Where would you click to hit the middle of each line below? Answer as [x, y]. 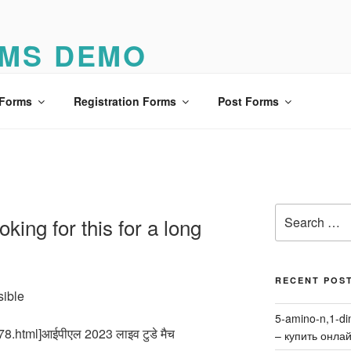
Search [292, 212]
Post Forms [248, 101]
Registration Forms [125, 101]
